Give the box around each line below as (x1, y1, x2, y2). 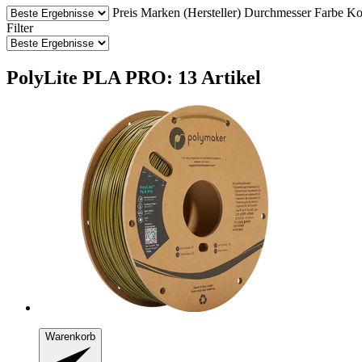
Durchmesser (244, 5, 311, 19)
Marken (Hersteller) (141, 5, 241, 19)
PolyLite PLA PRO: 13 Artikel (6, 66, 261, 88)
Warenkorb (45, 330, 95, 343)
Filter (6, 20, 33, 35)
